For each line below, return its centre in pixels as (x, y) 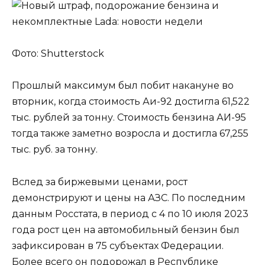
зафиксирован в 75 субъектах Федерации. (118, 245)
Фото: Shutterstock (58, 54)
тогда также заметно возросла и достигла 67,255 (130, 134)
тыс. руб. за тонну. (55, 150)
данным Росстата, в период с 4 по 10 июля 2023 (130, 214)
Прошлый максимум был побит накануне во (123, 86)
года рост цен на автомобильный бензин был (126, 230)
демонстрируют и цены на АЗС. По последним (129, 198)
